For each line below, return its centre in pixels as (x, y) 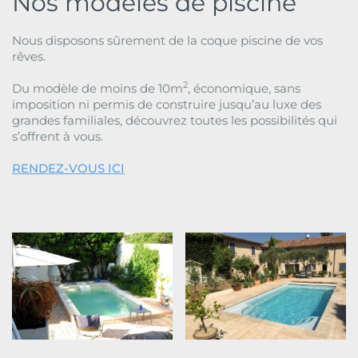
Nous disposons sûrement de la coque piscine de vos (167, 40)
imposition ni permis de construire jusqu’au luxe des (167, 104)
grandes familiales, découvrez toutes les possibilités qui (175, 120)
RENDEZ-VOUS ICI (68, 168)
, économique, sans (244, 88)
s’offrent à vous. (58, 136)
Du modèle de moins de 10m (97, 88)
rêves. (29, 56)
